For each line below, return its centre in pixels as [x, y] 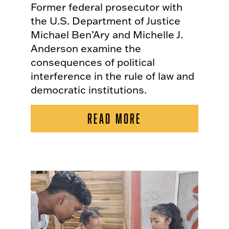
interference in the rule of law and [112, 76]
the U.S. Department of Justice [106, 21]
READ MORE [114, 119]
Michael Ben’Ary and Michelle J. [107, 35]
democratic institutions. [89, 90]
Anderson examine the [86, 48]
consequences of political [93, 62]
